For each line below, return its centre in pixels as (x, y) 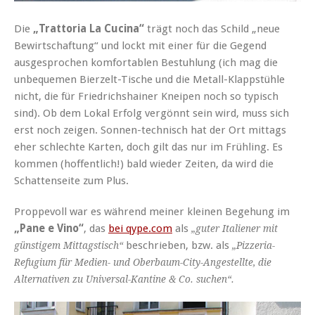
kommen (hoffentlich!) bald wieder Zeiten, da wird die (144, 164)
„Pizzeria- (253, 246)
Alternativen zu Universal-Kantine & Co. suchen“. (124, 279)
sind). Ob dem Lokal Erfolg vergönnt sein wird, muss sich (152, 114)
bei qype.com (140, 229)
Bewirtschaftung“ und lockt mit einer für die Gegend (140, 46)
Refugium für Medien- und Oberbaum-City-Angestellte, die (143, 263)
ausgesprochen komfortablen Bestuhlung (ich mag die (146, 63)
